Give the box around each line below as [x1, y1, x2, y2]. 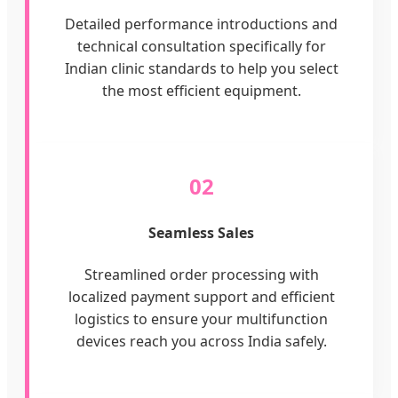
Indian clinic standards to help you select [64, 59, 338, 79]
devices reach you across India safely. [76, 330, 327, 351]
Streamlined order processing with [84, 264, 319, 284]
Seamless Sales [148, 223, 254, 243]
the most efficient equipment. [101, 81, 301, 101]
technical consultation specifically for [76, 36, 326, 57]
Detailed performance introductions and [65, 14, 338, 35]
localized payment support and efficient [68, 286, 335, 306]
